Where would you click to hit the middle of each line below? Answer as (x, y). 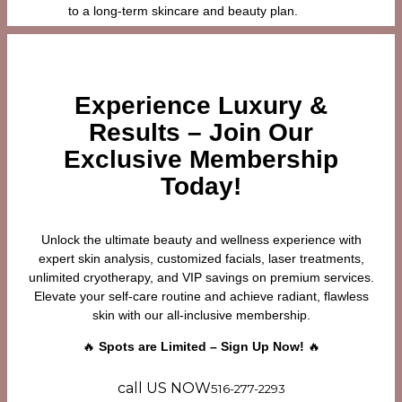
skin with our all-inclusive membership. (201, 315)
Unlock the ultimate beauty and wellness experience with (201, 239)
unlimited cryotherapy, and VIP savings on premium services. (201, 277)
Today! (201, 186)
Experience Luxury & (201, 105)
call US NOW (164, 388)
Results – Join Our (201, 132)
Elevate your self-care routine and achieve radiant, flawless (201, 296)
